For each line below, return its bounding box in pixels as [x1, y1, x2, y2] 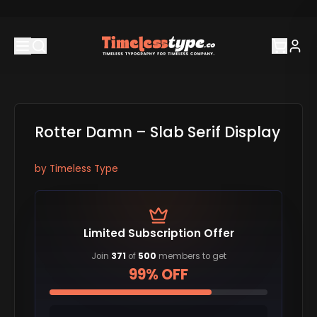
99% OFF [129, 264, 188, 284]
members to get [156, 250, 226, 263]
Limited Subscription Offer [83, 225, 234, 241]
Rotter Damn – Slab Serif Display [34, 122, 280, 143]
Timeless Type [49, 161, 118, 175]
